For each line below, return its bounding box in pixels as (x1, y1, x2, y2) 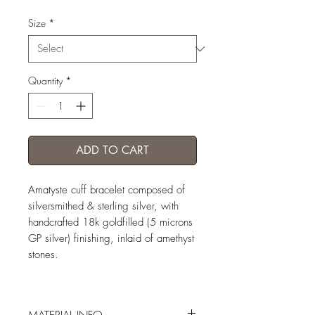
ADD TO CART (76, 143, 149, 158)
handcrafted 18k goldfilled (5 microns (28, 215, 193, 230)
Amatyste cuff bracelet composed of (28, 183, 185, 198)
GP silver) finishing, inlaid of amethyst (28, 231, 194, 246)
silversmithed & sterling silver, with (28, 199, 179, 214)
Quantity (28, 74, 63, 88)
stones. (28, 247, 58, 262)
